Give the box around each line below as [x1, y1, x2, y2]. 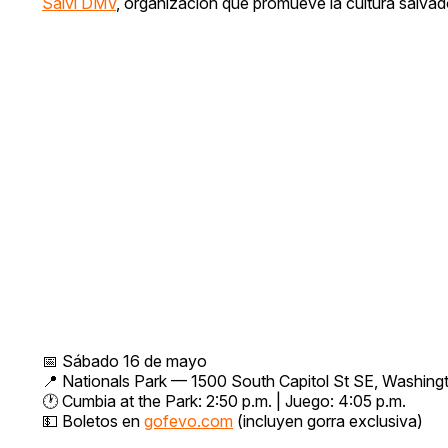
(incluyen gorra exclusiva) [233, 410, 423, 431]
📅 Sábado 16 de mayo [42, 350, 207, 371]
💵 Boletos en [42, 410, 144, 431]
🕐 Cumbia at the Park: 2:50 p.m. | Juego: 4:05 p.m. [42, 390, 406, 411]
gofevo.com [144, 410, 233, 431]
